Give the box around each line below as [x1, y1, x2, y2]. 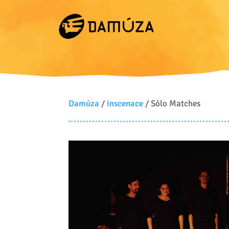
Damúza [68, 98, 100, 109]
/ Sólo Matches [143, 98, 201, 109]
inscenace [107, 98, 144, 109]
